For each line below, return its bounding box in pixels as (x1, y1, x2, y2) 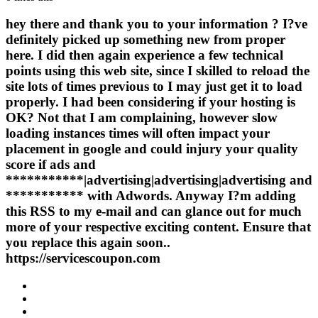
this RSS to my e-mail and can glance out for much (6, 204, 302, 219)
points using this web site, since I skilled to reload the (6, 63, 309, 79)
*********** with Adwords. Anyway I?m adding (6, 188, 296, 204)
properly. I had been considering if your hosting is (6, 94, 295, 110)
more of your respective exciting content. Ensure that (6, 219, 311, 235)
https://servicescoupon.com (6, 251, 160, 266)
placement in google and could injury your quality (6, 141, 298, 157)
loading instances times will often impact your (6, 126, 270, 141)
